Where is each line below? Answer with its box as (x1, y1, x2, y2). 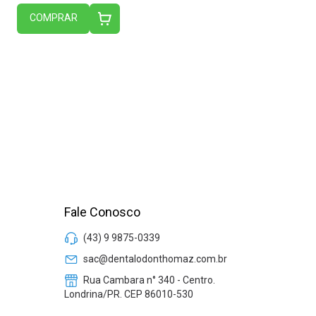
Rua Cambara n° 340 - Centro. (81, 274, 215, 286)
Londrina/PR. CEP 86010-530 (64, 288, 193, 300)
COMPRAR (29, 12, 78, 24)
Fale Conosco (64, 205, 140, 220)
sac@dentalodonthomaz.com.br (83, 253, 227, 265)
